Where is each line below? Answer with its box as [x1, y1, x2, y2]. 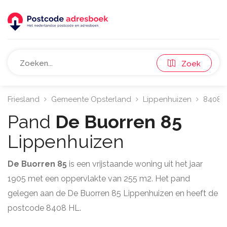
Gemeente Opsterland [51, 95, 131, 104]
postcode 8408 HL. [8, 203, 81, 213]
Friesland [8, 95, 40, 104]
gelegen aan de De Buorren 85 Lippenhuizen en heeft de [8, 188, 218, 198]
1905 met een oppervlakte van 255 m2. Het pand [8, 174, 190, 183]
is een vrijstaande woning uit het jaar [69, 159, 203, 169]
